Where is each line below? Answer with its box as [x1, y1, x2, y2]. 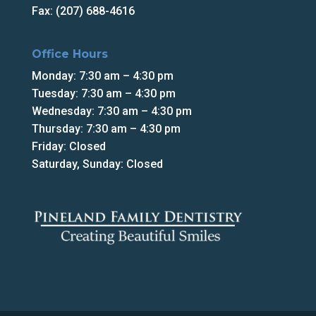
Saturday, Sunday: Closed [31, 157, 163, 171]
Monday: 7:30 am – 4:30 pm [31, 68, 174, 83]
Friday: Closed [31, 139, 106, 153]
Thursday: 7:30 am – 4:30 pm [31, 121, 181, 135]
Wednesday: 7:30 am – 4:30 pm [31, 104, 192, 118]
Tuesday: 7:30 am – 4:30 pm [31, 86, 176, 100]
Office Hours [31, 47, 108, 61]
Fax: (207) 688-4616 [31, 4, 135, 18]
